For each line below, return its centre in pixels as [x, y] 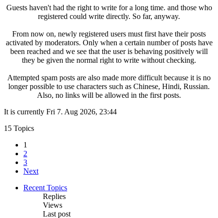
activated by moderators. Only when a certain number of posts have [109, 42]
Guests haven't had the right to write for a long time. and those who [109, 7]
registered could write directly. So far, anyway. [109, 16]
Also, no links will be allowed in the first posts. [109, 95]
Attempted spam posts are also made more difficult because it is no [109, 77]
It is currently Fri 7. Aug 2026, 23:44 [60, 111]
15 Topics [19, 128]
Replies [54, 196]
